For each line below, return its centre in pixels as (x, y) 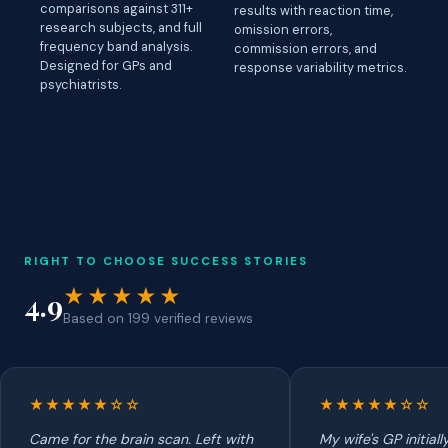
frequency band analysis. (116, 47)
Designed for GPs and (106, 66)
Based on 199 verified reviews (158, 319)
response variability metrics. (320, 67)
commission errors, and (305, 48)
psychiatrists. (80, 85)
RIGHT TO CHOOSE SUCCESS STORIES (166, 262)
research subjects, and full (121, 28)
